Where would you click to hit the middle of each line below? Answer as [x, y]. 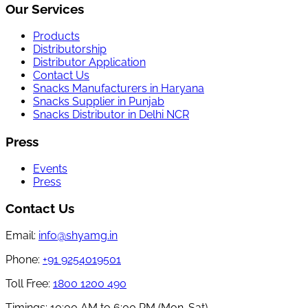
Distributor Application [89, 63]
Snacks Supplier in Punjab [99, 102]
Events [50, 168]
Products [56, 36]
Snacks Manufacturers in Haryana [119, 89]
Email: [21, 235]
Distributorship [70, 49]
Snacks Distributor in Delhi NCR [111, 115]
